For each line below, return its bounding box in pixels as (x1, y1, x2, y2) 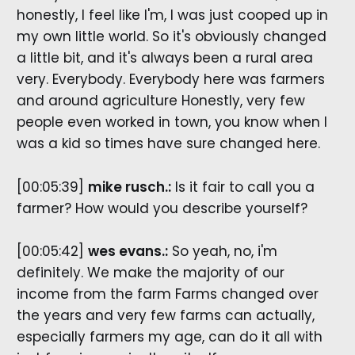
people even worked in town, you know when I (16, 113, 327, 132)
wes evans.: (87, 241, 168, 261)
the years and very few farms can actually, (16, 305, 315, 325)
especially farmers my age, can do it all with (16, 326, 323, 346)
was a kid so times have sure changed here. (16, 134, 320, 154)
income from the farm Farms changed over (16, 284, 319, 303)
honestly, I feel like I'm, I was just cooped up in (16, 6, 328, 25)
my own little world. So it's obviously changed (16, 27, 326, 47)
